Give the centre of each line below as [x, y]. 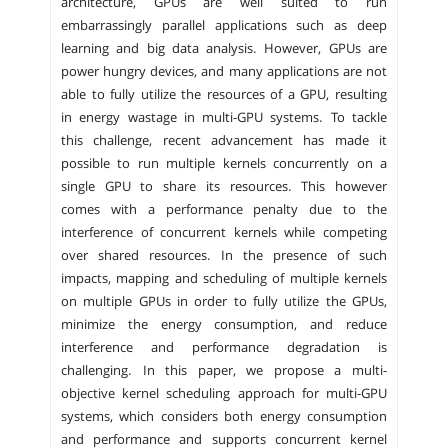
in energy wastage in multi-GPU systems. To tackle [224, 118]
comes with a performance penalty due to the [224, 210]
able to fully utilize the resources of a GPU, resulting [224, 95]
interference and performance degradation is [224, 348]
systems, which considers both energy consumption [224, 417]
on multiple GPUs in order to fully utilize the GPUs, [224, 302]
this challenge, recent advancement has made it [224, 141]
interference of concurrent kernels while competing [224, 233]
